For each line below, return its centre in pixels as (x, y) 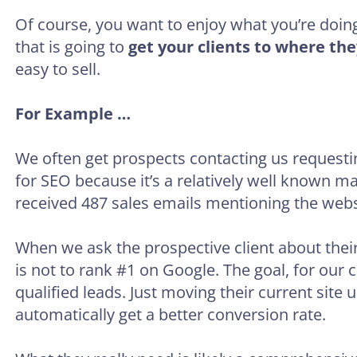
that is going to (72, 47)
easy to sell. (58, 69)
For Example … (73, 114)
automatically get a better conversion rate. (171, 315)
